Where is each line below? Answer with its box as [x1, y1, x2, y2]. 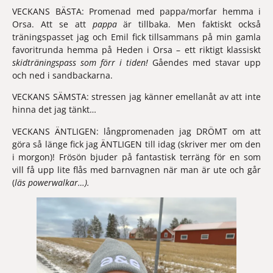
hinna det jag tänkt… [12, 104, 96, 116]
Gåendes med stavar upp [152, 56, 261, 68]
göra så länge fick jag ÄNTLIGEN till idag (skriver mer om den [12, 138, 261, 150]
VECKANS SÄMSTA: [12, 91, 92, 103]
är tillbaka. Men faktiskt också [116, 18, 261, 30]
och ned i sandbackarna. [12, 69, 115, 81]
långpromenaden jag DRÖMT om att [104, 125, 261, 137]
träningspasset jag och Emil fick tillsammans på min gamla [12, 30, 261, 43]
